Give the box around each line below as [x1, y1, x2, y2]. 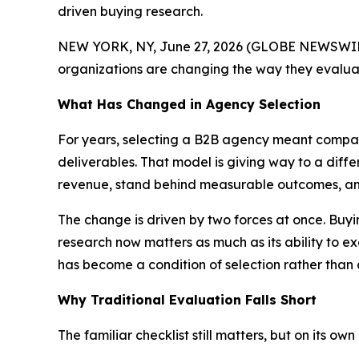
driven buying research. [58, 3, 203, 20]
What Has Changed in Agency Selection [58, 96, 321, 113]
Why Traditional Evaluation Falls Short [58, 292, 317, 309]
